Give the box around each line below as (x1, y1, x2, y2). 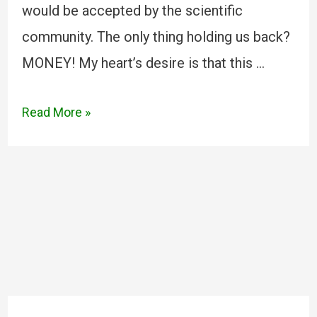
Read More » (21, 105, 91, 120)
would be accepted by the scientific (21, 2, 243, 19)
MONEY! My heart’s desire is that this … (21, 54, 265, 71)
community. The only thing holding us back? (21, 28, 290, 45)
